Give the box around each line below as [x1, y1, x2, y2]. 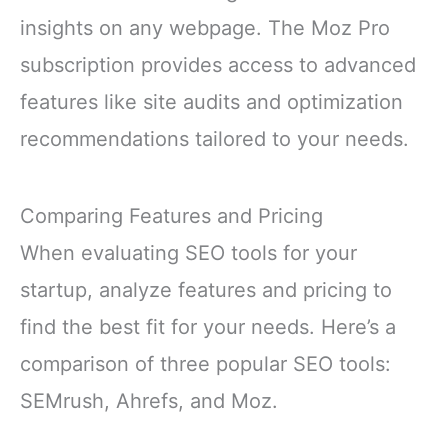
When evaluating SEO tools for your [20, 241, 357, 266]
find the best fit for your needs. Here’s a [20, 315, 396, 340]
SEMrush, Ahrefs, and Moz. [20, 389, 278, 414]
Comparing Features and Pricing [20, 204, 323, 229]
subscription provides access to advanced [20, 52, 416, 77]
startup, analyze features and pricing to [20, 278, 392, 303]
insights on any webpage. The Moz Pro [20, 15, 390, 40]
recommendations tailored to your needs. [20, 126, 409, 151]
